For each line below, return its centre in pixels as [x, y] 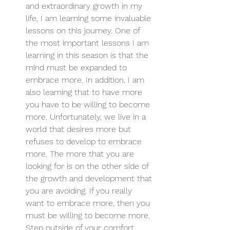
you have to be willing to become [89, 105]
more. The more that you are [81, 154]
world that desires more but [80, 129]
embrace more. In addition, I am [86, 80]
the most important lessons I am [89, 43]
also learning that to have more [85, 92]
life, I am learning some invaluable [90, 18]
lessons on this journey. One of [84, 31]
